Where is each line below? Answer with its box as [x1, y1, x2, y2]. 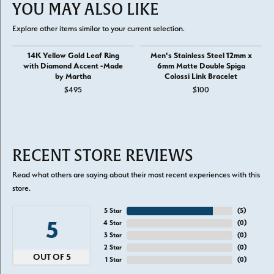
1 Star [105, 256, 122, 264]
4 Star [103, 219, 122, 227]
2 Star [104, 243, 122, 251]
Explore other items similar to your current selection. [12, 24, 185, 33]
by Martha [55, 71, 91, 81]
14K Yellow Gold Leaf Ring [27, 50, 119, 60]
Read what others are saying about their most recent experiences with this [12, 170, 260, 179]
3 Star [104, 231, 122, 239]
